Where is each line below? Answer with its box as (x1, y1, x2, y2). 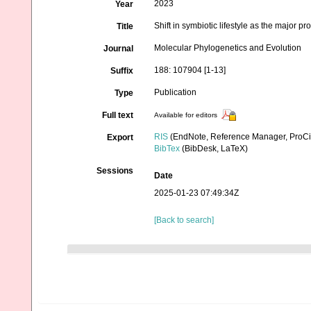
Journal (103, 44, 134, 53)
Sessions (96, 166, 134, 176)
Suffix (110, 66, 134, 76)
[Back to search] (154, 215, 215, 225)
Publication (154, 87, 197, 97)
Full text (102, 110, 134, 120)
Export (107, 133, 134, 142)
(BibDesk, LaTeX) (180, 144, 249, 153)
